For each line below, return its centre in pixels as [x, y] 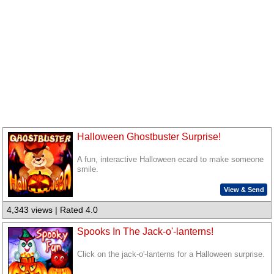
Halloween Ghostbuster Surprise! [149, 137]
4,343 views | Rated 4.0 [53, 210]
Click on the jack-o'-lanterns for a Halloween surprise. [171, 255]
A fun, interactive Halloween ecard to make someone [171, 160]
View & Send [244, 189]
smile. [88, 170]
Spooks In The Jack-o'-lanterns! [146, 231]
